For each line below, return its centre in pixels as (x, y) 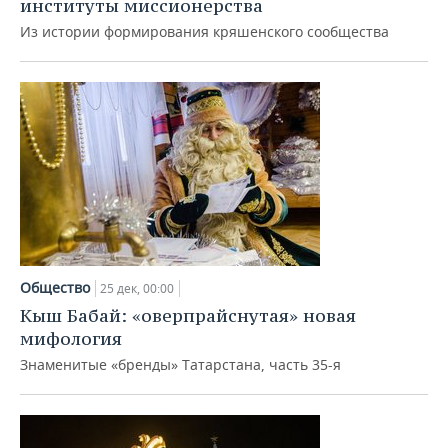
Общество (55, 287)
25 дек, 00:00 (137, 288)
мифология (71, 338)
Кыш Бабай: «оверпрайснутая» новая (188, 315)
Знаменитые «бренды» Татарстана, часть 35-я (180, 364)
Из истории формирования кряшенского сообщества (204, 31)
